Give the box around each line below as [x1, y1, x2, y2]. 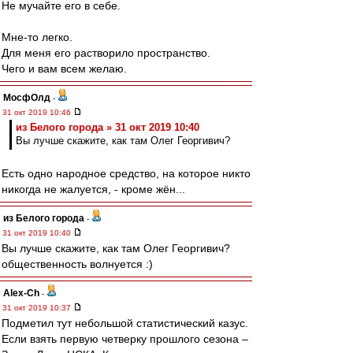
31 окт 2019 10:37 [2, 303, 73, 312]
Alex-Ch [3, 288, 39, 299]
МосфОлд [3, 92, 50, 103]
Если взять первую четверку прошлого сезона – [2, 333, 248, 345]
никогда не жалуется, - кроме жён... [2, 183, 185, 195]
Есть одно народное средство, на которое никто [2, 167, 251, 180]
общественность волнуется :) [2, 258, 153, 270]
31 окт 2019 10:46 [2, 108, 73, 117]
